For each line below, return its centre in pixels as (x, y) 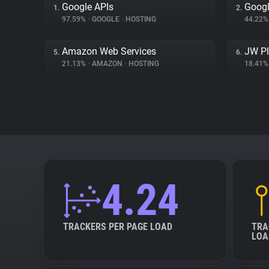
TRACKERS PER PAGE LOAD (118, 227)
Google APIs (88, 7)
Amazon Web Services (109, 51)
